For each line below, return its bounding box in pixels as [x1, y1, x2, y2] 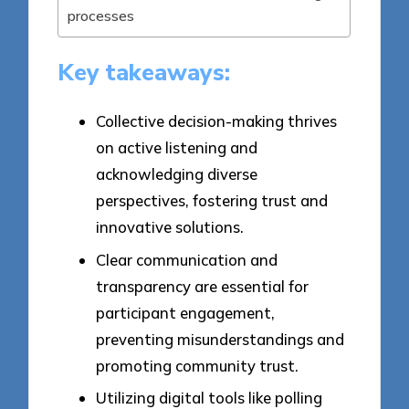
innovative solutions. [96, 216, 244, 236]
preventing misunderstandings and [96, 329, 344, 349]
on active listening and [96, 137, 257, 157]
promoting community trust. [96, 355, 299, 375]
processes [68, 6, 135, 26]
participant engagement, [96, 302, 275, 322]
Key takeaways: [58, 57, 231, 89]
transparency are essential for [96, 276, 309, 296]
